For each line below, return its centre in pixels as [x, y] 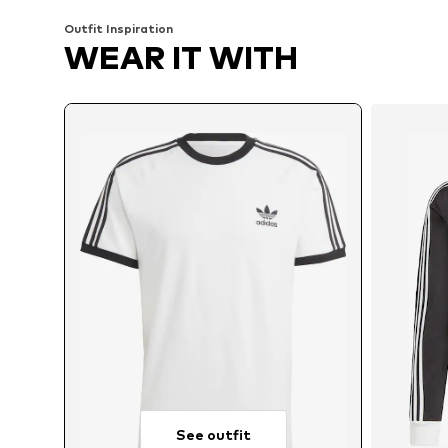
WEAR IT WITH [181, 58]
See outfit [213, 434]
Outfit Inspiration [118, 29]
